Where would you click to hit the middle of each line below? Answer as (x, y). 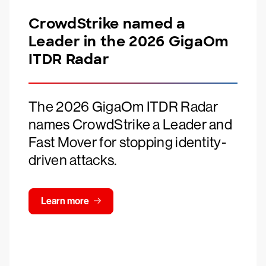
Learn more (65, 201)
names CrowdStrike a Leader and (130, 124)
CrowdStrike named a (107, 23)
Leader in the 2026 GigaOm (129, 41)
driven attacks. (73, 160)
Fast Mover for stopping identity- (127, 142)
